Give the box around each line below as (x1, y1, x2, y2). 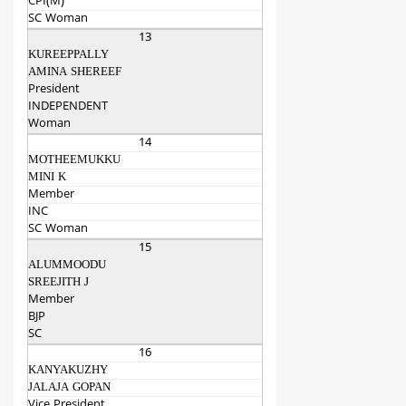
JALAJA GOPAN (28, 381, 111, 396)
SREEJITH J (28, 275, 89, 291)
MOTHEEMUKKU (28, 153, 121, 169)
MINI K (28, 170, 66, 186)
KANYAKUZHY (28, 363, 108, 379)
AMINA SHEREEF (28, 65, 121, 81)
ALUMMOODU (28, 258, 106, 274)
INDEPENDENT (28, 100, 108, 115)
